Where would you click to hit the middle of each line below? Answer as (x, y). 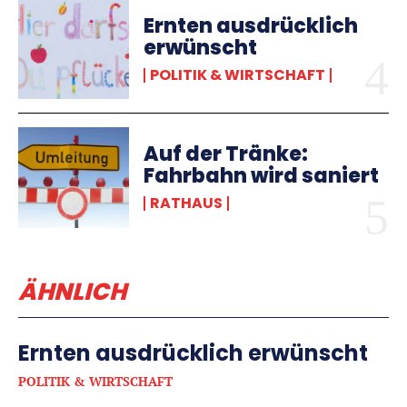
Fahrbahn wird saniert (262, 176)
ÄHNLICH (72, 291)
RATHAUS (187, 203)
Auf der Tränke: (226, 154)
